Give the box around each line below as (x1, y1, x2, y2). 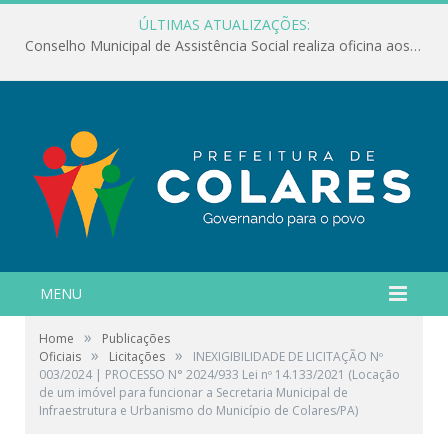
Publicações (102, 329, 170, 347)
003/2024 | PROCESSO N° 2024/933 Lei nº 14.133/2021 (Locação (39, 365, 400, 383)
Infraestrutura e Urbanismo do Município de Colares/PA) (39, 401, 358, 419)
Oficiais (39, 347, 81, 365)
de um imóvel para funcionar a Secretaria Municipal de (39, 383, 348, 401)
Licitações (109, 347, 165, 365)
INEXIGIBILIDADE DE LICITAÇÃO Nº (193, 347, 383, 365)
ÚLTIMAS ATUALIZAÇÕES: (138, 15, 310, 34)
